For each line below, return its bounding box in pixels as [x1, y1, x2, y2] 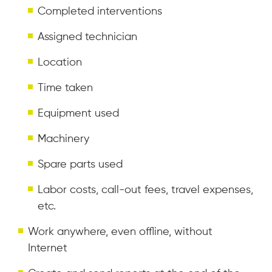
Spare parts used [38, 159, 123, 171]
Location [38, 57, 82, 69]
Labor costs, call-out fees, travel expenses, [38, 185, 253, 196]
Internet [28, 243, 67, 254]
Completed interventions [38, 6, 162, 18]
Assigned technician [38, 32, 137, 43]
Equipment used [38, 108, 119, 120]
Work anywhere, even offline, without [28, 226, 212, 238]
